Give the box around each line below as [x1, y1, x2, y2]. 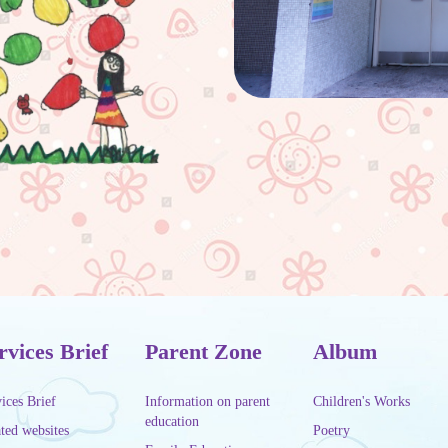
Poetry [313, 423, 351, 439]
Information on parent [144, 394, 270, 410]
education [144, 414, 199, 430]
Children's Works [313, 394, 411, 410]
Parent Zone [144, 339, 262, 365]
